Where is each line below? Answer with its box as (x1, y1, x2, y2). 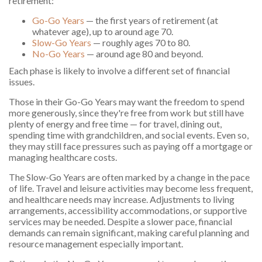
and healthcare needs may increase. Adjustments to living (9, 194, 235, 205)
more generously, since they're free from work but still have (9, 107, 244, 119)
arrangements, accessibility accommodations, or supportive (9, 205, 247, 216)
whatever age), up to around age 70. (32, 26, 173, 37)
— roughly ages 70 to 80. (91, 37, 190, 49)
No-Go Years (32, 48, 85, 60)
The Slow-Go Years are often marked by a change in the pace (9, 171, 250, 183)
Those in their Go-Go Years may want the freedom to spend (9, 96, 244, 108)
